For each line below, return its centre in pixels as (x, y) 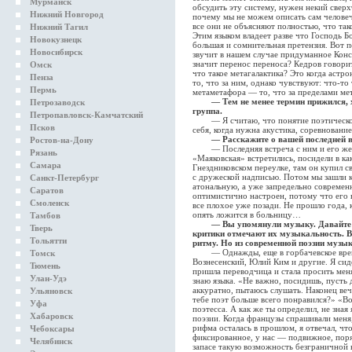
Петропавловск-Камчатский (86, 115)
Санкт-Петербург (64, 178)
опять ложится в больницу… (247, 214)
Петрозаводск (57, 102)
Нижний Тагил (59, 27)
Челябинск (51, 341)
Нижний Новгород (67, 14)
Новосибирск (56, 52)
